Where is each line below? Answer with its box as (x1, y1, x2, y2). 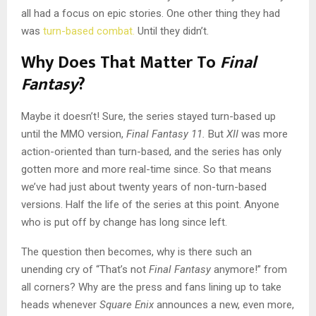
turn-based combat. (43, 25, 135, 38)
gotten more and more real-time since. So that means (21, 163, 272, 176)
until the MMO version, (21, 128, 126, 141)
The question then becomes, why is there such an (21, 245, 252, 259)
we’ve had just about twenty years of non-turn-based (21, 181, 267, 194)
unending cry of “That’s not (21, 263, 149, 276)
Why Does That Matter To (21, 49, 220, 78)
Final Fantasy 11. (126, 128, 208, 141)
